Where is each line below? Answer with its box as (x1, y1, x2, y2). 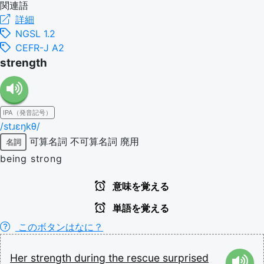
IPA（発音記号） (3, 108, 52, 117)
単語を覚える (110, 203, 169, 213)
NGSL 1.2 (15, 28, 55, 39)
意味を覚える (110, 181, 169, 192)
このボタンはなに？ (15, 221, 103, 233)
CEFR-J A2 (15, 42, 64, 54)
